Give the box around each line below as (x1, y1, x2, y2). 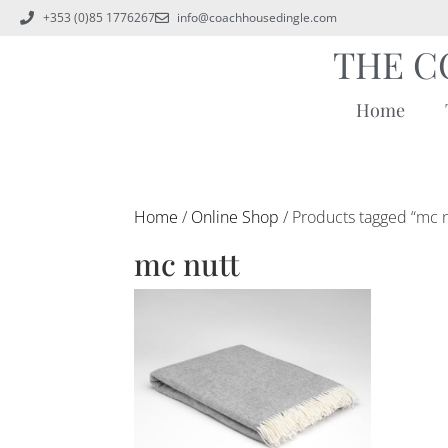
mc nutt (134, 244, 241, 284)
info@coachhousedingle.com (177, 9, 337, 26)
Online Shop (191, 206, 280, 228)
